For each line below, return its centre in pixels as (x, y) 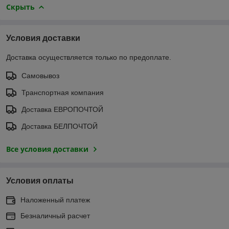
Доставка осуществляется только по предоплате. (89, 57)
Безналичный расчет (55, 215)
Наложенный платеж (55, 200)
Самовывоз (40, 75)
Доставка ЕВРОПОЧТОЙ (62, 109)
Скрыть (20, 7)
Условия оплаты (40, 180)
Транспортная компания (63, 92)
